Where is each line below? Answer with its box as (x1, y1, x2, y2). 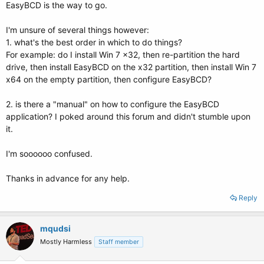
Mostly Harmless (40, 237, 92, 246)
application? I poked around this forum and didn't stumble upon (6, 111, 250, 121)
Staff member (98, 238, 139, 246)
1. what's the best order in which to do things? (6, 37, 182, 47)
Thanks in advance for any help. (6, 173, 130, 183)
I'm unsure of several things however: (6, 25, 149, 35)
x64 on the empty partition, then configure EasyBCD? (6, 74, 212, 84)
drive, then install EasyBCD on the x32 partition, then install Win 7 (6, 62, 256, 72)
